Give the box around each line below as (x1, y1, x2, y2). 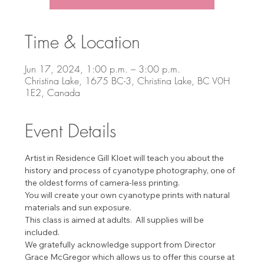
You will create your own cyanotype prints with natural (25, 189, 232, 200)
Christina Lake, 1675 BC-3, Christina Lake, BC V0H (25, 74, 230, 87)
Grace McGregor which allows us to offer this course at (25, 251, 237, 262)
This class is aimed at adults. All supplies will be (25, 214, 206, 225)
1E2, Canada (25, 85, 81, 99)
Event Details (25, 118, 117, 143)
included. (25, 226, 60, 237)
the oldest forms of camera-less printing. (25, 177, 180, 188)
